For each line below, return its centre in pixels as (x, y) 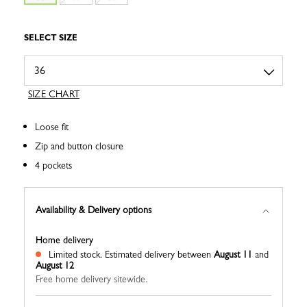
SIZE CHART (54, 94)
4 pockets (53, 165)
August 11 (233, 255)
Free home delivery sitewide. (91, 279)
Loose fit (52, 127)
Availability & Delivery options (94, 209)
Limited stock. (75, 255)
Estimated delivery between (159, 255)
